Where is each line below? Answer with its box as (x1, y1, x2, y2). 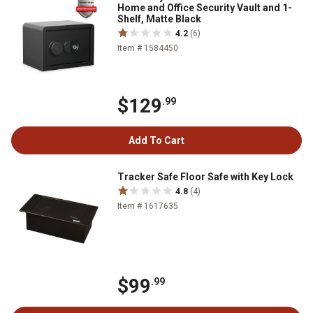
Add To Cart (129, 135, 184, 147)
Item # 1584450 (117, 43, 178, 54)
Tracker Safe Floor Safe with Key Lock (117, 171, 293, 183)
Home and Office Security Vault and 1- (117, 2, 292, 14)
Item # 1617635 (117, 201, 178, 212)
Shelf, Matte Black (117, 13, 201, 25)
